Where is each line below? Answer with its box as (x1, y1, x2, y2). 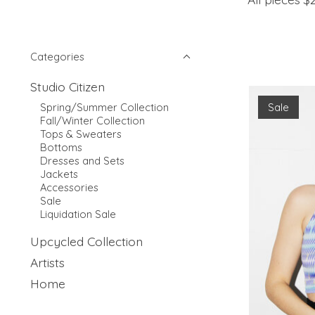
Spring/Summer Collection (39, 101, 169, 115)
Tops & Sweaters (39, 127, 122, 141)
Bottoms (39, 141, 82, 155)
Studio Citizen (30, 79, 105, 94)
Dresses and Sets (39, 154, 124, 168)
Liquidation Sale (39, 207, 116, 221)
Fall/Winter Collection (39, 114, 145, 128)
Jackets (39, 167, 78, 181)
